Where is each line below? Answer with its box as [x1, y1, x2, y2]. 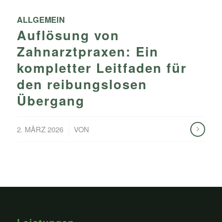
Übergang [16, 91, 85, 110]
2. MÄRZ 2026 [16, 124, 63, 134]
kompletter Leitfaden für [16, 58, 187, 77]
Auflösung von [16, 26, 119, 44]
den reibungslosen [16, 75, 147, 93]
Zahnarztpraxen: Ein [16, 42, 159, 60]
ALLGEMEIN [16, 14, 65, 25]
